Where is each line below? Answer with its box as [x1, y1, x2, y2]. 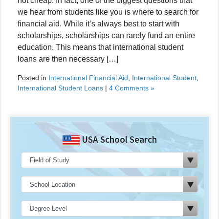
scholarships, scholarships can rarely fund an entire [18, 31, 195, 40]
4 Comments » [109, 84, 154, 92]
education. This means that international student [18, 43, 183, 51]
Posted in [18, 73, 48, 82]
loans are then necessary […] [18, 54, 118, 63]
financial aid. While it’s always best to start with [18, 19, 179, 28]
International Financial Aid [48, 73, 128, 82]
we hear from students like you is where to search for [18, 7, 198, 16]
